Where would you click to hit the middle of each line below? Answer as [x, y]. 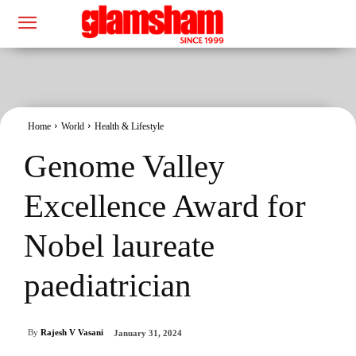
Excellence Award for [165, 205]
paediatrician [108, 285]
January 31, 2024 [148, 333]
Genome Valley [124, 166]
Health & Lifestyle [129, 126]
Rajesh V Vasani [72, 333]
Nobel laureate [119, 245]
